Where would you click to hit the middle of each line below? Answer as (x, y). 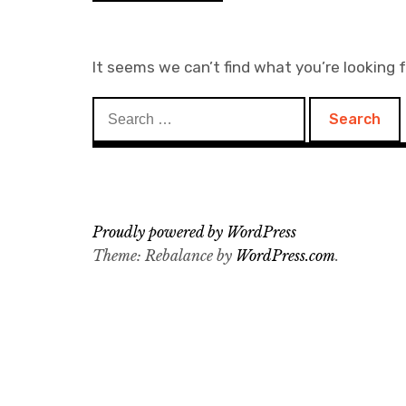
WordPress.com (285, 256)
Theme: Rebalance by (164, 256)
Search (116, 107)
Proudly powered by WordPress (194, 232)
